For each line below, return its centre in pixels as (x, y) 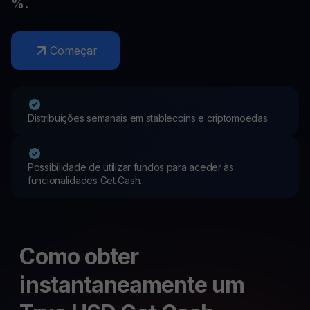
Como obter (79, 256)
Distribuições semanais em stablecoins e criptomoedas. (149, 118)
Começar (74, 51)
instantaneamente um (132, 285)
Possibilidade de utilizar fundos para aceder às (131, 167)
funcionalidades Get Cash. (85, 180)
